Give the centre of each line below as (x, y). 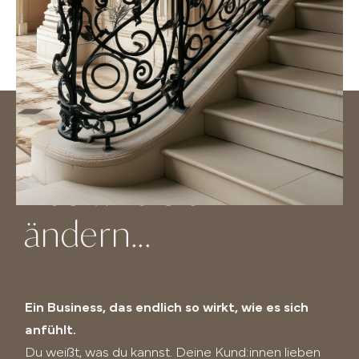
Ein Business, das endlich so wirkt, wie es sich (167, 308)
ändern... (88, 238)
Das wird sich (123, 196)
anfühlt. (51, 330)
